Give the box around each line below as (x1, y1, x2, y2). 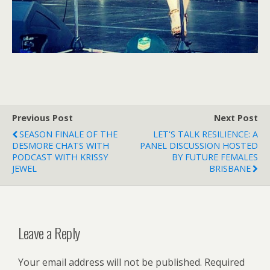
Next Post (214, 112, 258, 124)
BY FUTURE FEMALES (172, 151, 258, 163)
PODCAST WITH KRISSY (12, 151, 108, 163)
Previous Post (12, 112, 73, 124)
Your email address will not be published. (18, 255, 202, 269)
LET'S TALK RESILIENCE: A (153, 128, 258, 140)
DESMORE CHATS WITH (12, 140, 109, 151)
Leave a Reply (18, 221, 80, 243)
